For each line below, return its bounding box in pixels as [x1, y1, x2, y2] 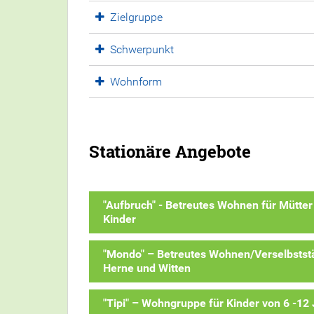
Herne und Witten [103, 261, 191, 275]
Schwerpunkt [110, 42, 174, 56]
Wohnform [110, 74, 162, 88]
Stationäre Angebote [89, 139, 251, 163]
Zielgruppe [110, 10, 163, 24]
